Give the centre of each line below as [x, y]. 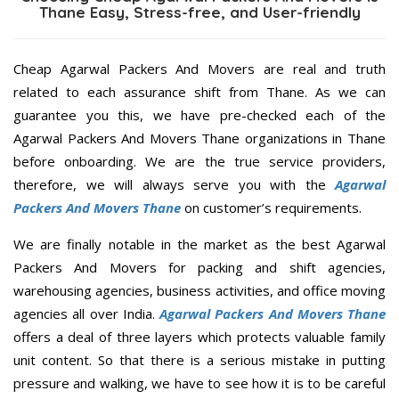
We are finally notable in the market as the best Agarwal [199, 244]
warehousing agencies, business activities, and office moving [199, 290]
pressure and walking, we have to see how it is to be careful [199, 383]
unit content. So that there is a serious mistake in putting [199, 359]
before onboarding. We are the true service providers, [199, 161]
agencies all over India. [86, 313]
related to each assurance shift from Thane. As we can [199, 91]
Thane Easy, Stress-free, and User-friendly [199, 12]
